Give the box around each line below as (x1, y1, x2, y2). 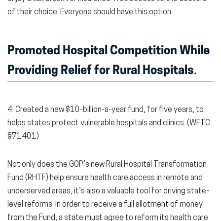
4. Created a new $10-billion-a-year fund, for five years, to (7, 106, 204, 114)
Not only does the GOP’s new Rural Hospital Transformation (7, 161, 207, 169)
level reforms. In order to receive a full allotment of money (7, 201, 203, 209)
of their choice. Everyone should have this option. (7, 8, 174, 16)
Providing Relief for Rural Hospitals (7, 65, 194, 77)
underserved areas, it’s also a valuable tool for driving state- (7, 187, 209, 195)
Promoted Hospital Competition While (7, 45, 210, 57)
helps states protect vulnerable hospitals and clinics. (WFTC (7, 119, 210, 127)
